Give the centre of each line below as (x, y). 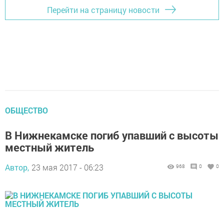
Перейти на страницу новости (103, 9)
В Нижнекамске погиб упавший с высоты (112, 135)
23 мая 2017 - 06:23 (67, 167)
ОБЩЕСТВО (26, 110)
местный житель (49, 147)
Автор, (17, 167)
